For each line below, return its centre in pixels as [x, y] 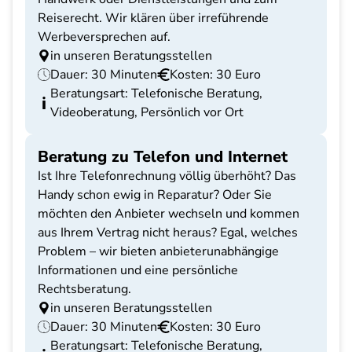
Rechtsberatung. [84, 289]
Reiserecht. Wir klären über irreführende [153, 18]
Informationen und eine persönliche [138, 270]
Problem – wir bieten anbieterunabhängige [158, 251]
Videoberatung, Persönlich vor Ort [147, 112]
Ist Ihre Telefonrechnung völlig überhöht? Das [167, 176]
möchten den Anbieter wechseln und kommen [169, 214]
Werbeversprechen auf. [104, 37]
